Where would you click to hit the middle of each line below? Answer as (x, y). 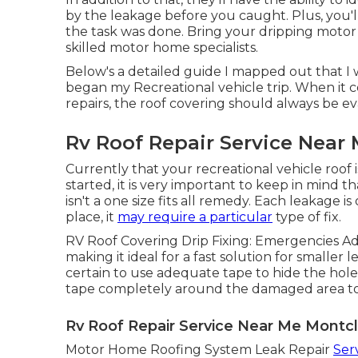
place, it (91, 217)
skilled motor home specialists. (162, 47)
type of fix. (307, 217)
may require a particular (195, 217)
